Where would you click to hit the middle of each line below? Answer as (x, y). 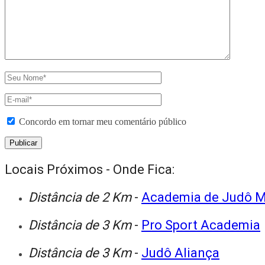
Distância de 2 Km (81, 197)
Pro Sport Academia (201, 225)
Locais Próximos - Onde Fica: (90, 169)
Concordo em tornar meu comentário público (103, 121)
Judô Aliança (180, 253)
